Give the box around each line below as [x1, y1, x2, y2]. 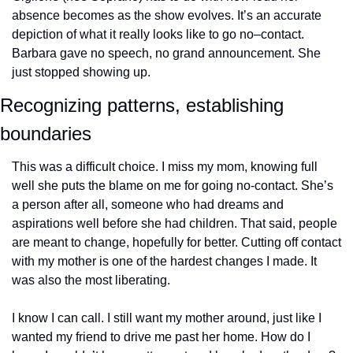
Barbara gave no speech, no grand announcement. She [12, 46, 321, 60]
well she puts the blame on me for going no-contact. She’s [12, 178, 333, 192]
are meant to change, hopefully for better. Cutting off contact [12, 235, 341, 249]
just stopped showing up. [12, 65, 154, 79]
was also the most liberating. [12, 273, 173, 287]
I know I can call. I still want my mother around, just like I [12, 310, 321, 325]
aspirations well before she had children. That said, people [12, 216, 337, 230]
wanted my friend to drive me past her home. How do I [12, 329, 310, 344]
